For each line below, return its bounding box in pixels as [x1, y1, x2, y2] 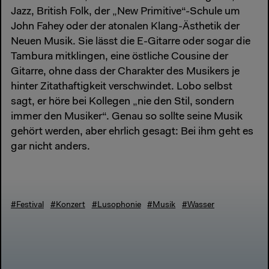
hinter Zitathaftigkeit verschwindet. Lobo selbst [11, 82, 232, 93]
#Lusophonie [91, 201, 141, 210]
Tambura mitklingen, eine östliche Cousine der [11, 52, 228, 63]
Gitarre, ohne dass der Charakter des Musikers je [11, 67, 240, 78]
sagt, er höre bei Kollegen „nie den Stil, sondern [11, 97, 234, 108]
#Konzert [50, 201, 85, 210]
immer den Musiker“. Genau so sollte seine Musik [11, 112, 243, 123]
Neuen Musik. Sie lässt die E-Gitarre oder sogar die [11, 37, 250, 48]
